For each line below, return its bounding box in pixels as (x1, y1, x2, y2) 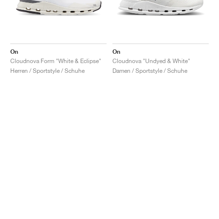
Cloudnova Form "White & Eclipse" (10, 57, 101, 65)
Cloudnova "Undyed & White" (112, 57, 190, 65)
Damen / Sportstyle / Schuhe (112, 66, 187, 74)
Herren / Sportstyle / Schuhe (10, 66, 85, 74)
